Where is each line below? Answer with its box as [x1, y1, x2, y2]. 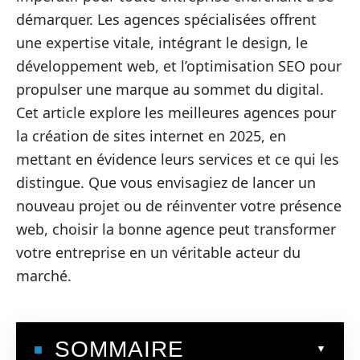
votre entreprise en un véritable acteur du [16, 243, 301, 262]
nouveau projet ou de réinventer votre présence [16, 196, 342, 215]
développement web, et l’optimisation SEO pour [16, 56, 342, 76]
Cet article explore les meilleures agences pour [16, 103, 336, 122]
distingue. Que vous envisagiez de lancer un [16, 173, 316, 192]
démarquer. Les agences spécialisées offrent [16, 10, 317, 29]
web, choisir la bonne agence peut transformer [16, 219, 336, 239]
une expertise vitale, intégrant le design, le [16, 33, 308, 52]
